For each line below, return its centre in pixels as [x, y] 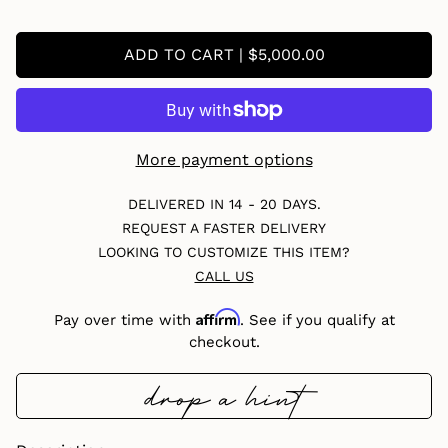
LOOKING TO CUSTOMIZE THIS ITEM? [224, 251]
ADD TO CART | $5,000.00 [224, 54]
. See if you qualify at [317, 319]
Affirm [217, 316]
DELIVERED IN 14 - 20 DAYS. [224, 203]
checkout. [224, 341]
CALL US [224, 275]
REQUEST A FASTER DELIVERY [224, 227]
